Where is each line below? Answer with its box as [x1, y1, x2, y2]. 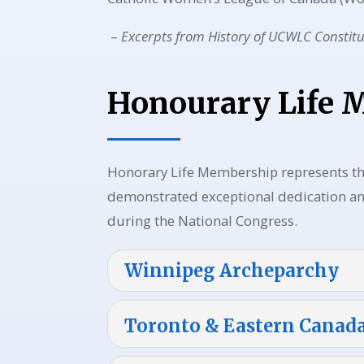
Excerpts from [121, 26, 208, 45]
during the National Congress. [107, 210, 297, 230]
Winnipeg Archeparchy [124, 258, 339, 282]
